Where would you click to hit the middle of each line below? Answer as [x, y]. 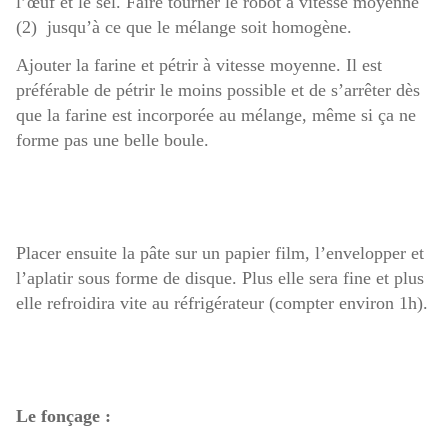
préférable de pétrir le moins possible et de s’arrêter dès [218, 90]
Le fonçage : [63, 416]
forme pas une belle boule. [112, 140]
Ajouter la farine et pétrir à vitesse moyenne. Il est [199, 65]
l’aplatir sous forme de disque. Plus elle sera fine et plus [220, 278]
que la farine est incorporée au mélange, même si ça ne [216, 115]
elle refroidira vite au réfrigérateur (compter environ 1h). [222, 303]
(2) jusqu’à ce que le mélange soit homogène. [184, 27]
